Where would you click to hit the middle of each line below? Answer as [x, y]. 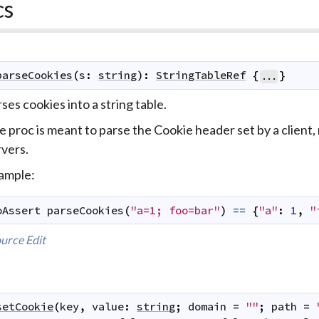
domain [208, 307]
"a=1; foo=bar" [176, 210]
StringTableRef [201, 75]
